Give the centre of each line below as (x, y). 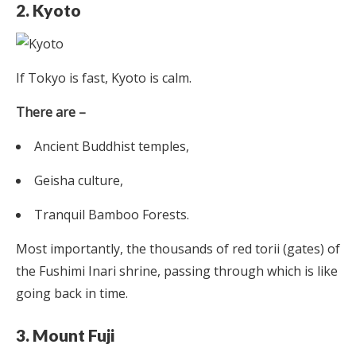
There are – (51, 112)
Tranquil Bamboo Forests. (112, 214)
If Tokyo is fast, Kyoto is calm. (104, 77)
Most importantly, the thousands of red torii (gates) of (178, 248)
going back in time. (72, 293)
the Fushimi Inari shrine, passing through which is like (177, 271)
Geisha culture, (79, 180)
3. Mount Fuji (67, 335)
